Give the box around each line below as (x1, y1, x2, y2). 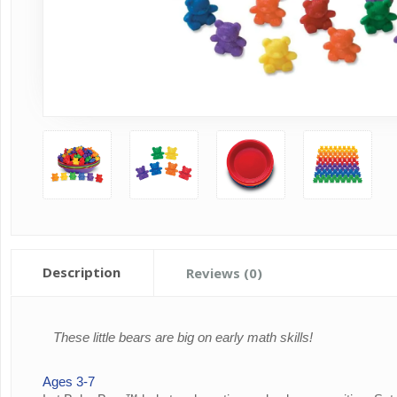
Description (43, 262, 121, 281)
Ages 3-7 (43, 373, 96, 389)
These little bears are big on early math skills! (53, 329, 314, 345)
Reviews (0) (186, 263, 263, 282)
